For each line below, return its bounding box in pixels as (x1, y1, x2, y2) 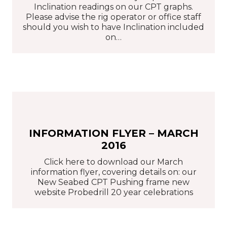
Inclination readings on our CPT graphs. (34, 2, 193, 12)
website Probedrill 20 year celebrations (34, 187, 193, 198)
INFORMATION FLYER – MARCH (28, 127, 199, 140)
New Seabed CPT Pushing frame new (37, 177, 190, 187)
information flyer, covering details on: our (30, 167, 197, 177)
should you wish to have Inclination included (23, 22, 204, 32)
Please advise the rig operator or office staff (26, 12, 201, 22)
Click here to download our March (44, 157, 183, 167)
